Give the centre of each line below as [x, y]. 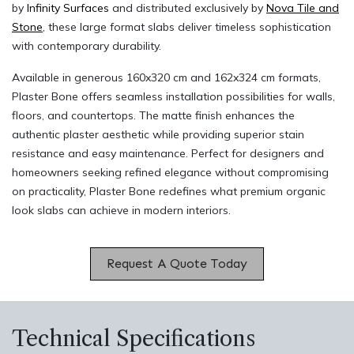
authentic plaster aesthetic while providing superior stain [158, 134]
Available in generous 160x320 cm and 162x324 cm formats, [166, 77]
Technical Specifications [134, 338]
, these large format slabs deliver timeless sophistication [187, 26]
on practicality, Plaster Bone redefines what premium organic [169, 191]
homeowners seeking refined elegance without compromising [170, 172]
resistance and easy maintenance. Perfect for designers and [168, 153]
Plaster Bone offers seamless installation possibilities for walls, [173, 96]
